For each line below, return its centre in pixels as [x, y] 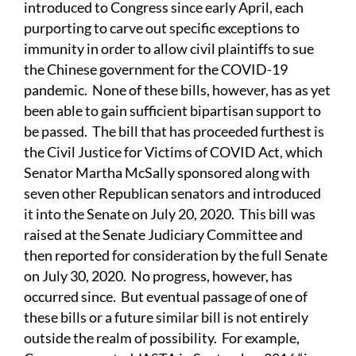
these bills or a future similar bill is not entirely [166, 317]
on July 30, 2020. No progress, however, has [158, 276]
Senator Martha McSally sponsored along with [167, 173]
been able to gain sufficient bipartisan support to [172, 111]
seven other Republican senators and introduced [172, 193]
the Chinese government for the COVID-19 [156, 70]
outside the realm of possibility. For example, [162, 338]
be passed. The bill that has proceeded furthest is [174, 132]
